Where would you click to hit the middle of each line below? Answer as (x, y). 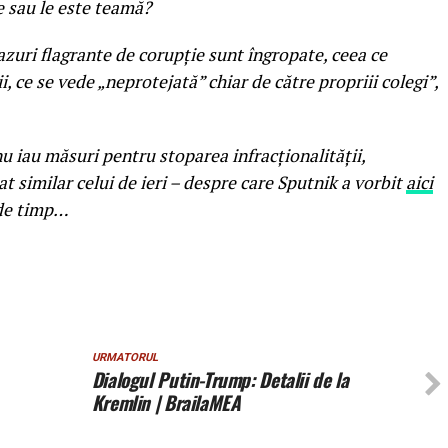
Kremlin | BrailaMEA (166, 403)
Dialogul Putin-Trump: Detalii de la (220, 380)
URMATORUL (124, 358)
